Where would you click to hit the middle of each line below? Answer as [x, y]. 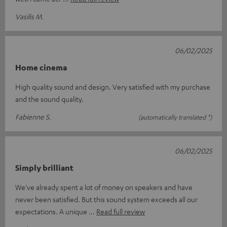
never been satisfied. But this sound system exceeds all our [106, 199]
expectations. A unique [52, 212]
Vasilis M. [29, 16]
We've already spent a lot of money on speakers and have [104, 187]
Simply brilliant [44, 168]
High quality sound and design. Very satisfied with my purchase [113, 87]
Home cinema [41, 68]
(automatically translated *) [175, 117]
